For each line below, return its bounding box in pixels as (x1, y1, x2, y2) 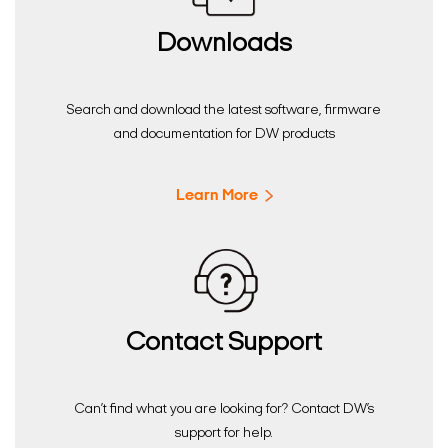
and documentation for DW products (113, 127, 335, 143)
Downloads (156, 31, 292, 59)
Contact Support (126, 330, 322, 358)
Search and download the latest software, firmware (67, 103, 381, 119)
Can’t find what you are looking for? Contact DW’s (74, 402, 374, 418)
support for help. (175, 426, 273, 442)
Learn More (175, 188, 258, 205)
